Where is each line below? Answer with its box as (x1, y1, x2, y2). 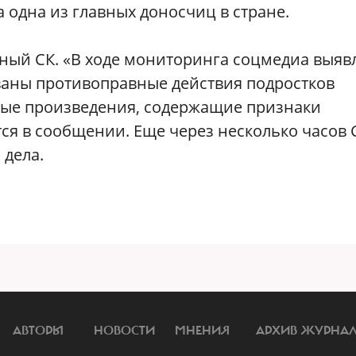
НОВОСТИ (94, 323, 155, 339)
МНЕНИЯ (175, 323, 230, 339)
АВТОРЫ (13, 323, 64, 339)
